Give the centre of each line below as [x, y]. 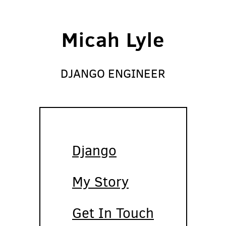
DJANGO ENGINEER [113, 74]
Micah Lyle [113, 39]
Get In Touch [113, 213]
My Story [100, 182]
